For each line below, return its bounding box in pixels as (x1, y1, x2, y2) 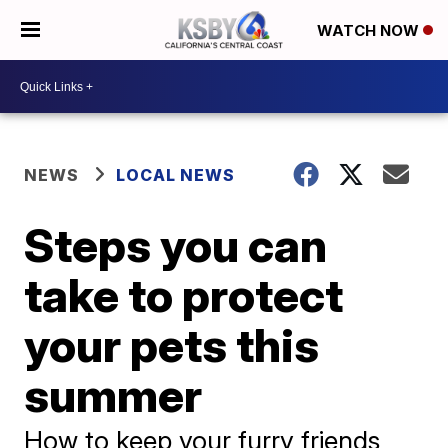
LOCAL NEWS (116, 165, 236, 185)
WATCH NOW (317, 21, 423, 41)
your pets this (24, 317, 320, 373)
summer (24, 367, 203, 423)
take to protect (24, 267, 344, 323)
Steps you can (24, 217, 328, 273)
